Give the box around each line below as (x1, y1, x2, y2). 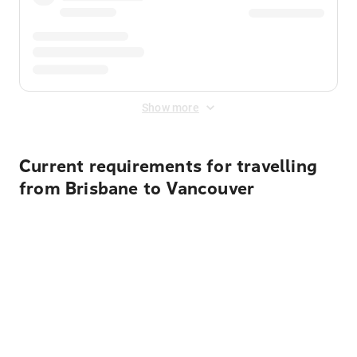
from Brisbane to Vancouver (19, 178, 255, 199)
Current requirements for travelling (19, 156, 318, 177)
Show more (142, 101, 199, 114)
